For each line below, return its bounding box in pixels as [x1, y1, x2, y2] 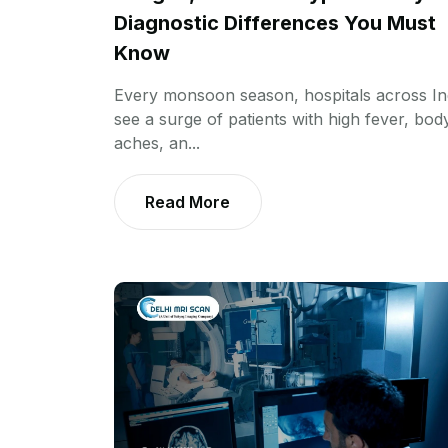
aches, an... [114, 133, 200, 154]
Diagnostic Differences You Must [114, 11, 436, 36]
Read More [145, 192, 230, 213]
